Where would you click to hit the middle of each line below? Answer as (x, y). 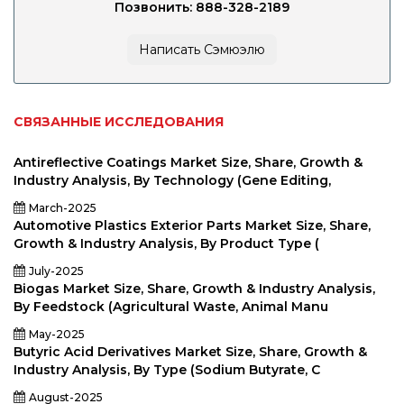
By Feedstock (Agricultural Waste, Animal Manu (171, 307)
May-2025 (57, 334)
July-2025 (56, 271)
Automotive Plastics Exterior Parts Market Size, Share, (192, 225)
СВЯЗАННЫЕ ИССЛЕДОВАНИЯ (119, 122)
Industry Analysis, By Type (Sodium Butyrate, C (167, 370)
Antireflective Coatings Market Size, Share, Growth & (188, 162)
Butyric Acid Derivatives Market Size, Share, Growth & (190, 352)
